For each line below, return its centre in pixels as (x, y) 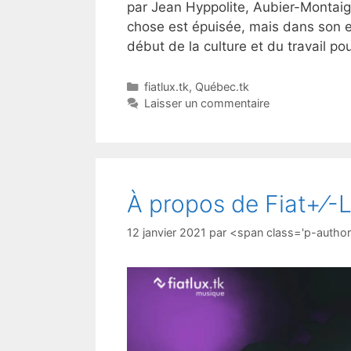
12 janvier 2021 (166, 232)
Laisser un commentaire (206, 103)
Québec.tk (222, 87)
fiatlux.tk (166, 87)
